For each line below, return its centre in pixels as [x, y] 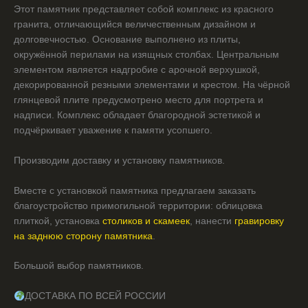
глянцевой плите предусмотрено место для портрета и [139, 100]
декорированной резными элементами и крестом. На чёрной [152, 85]
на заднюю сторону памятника [83, 236]
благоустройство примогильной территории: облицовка [138, 206]
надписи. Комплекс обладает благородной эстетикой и [137, 115]
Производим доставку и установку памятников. [119, 160]
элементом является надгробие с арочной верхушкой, [137, 69]
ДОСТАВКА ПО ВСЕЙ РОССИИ [95, 296]
